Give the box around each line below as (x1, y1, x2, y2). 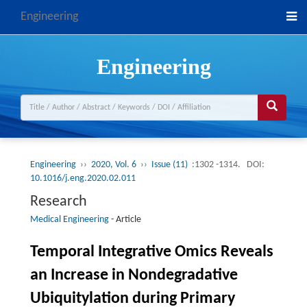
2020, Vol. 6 (90, 160, 136, 170)
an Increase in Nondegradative (29, 267, 238, 284)
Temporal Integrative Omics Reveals (29, 244, 273, 260)
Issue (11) (151, 160, 190, 170)
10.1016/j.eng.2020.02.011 (29, 173, 136, 184)
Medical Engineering (29, 214, 109, 225)
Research (29, 194, 87, 210)
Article (115, 214, 141, 225)
